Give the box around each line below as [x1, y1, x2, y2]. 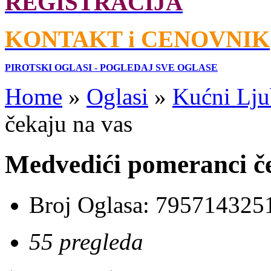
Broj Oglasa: [29, 192, 155, 218]
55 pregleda [29, 229, 143, 255]
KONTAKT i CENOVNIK [5, 26, 270, 53]
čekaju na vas [5, 111, 132, 137]
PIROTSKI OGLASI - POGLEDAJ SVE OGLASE [5, 62, 218, 73]
